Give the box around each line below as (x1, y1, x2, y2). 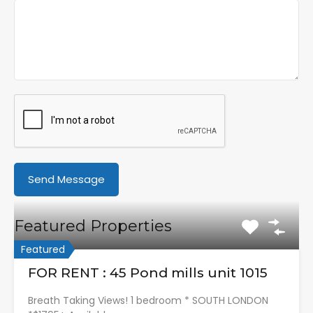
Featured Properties (14, 217, 172, 235)
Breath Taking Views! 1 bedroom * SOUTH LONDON (28, 293, 268, 307)
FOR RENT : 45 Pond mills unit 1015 (28, 265, 268, 281)
